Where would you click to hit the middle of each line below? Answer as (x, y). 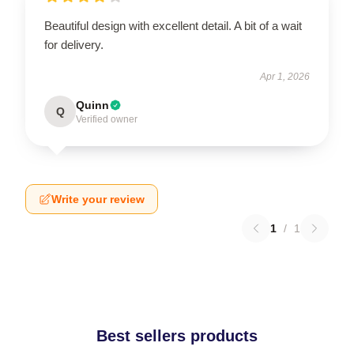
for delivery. (74, 45)
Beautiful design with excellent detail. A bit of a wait (173, 26)
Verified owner (107, 119)
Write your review (98, 199)
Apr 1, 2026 (285, 77)
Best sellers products (177, 336)
